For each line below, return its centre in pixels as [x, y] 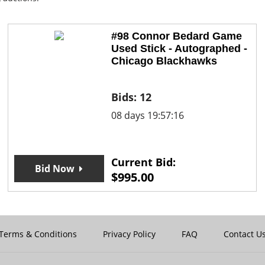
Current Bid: [143, 162]
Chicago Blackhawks [164, 61]
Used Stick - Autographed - [179, 49]
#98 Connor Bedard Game [176, 36]
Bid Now [55, 169]
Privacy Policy [129, 234]
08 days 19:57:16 [147, 116]
